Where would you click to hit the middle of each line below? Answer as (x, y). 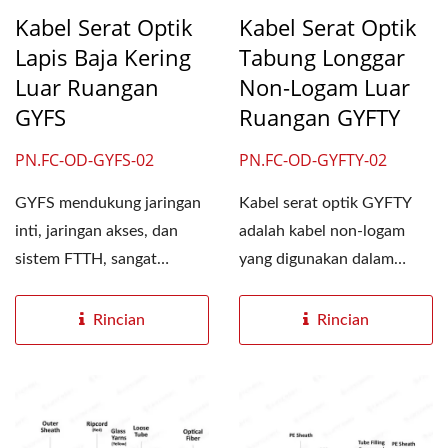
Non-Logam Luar (324, 87)
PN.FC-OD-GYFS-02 (84, 160)
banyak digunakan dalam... (107, 287)
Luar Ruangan (87, 87)
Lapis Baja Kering (103, 57)
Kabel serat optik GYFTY (325, 203)
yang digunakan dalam (316, 259)
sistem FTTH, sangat (86, 259)
